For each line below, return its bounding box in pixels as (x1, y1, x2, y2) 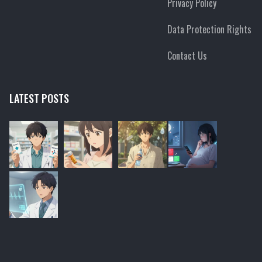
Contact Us (167, 48, 207, 63)
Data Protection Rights (167, 22, 251, 36)
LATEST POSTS (9, 90, 69, 106)
